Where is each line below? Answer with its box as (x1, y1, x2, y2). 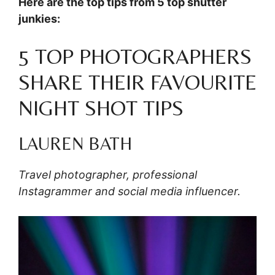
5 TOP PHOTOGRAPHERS (18, 44, 252, 69)
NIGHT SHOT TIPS (18, 96, 184, 121)
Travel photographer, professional (18, 168, 197, 182)
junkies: (18, 12, 60, 26)
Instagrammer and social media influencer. (18, 185, 241, 198)
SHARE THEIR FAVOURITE (18, 70, 257, 95)
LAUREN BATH (18, 133, 132, 154)
